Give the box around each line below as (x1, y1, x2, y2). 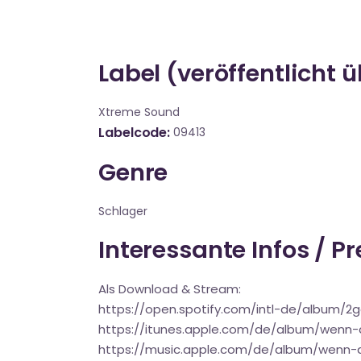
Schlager (98, 203, 147, 219)
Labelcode (98, 123, 168, 142)
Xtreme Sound (98, 104, 180, 120)
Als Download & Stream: (98, 280, 241, 297)
